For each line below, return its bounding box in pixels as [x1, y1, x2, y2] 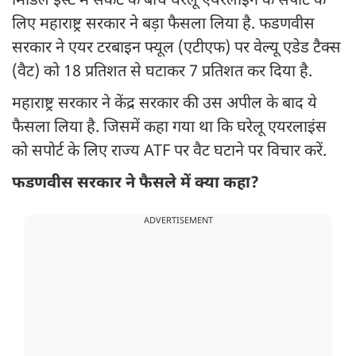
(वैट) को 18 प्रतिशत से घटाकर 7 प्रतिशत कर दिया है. [12, 62, 316, 83]
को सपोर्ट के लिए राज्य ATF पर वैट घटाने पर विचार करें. [12, 141, 331, 163]
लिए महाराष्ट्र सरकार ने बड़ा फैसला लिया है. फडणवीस [12, 14, 315, 36]
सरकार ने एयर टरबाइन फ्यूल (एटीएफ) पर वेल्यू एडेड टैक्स [12, 38, 341, 60]
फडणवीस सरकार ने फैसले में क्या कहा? [12, 173, 263, 195]
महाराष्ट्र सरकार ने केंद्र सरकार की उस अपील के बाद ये [12, 94, 317, 115]
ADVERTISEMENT [143, 215, 213, 227]
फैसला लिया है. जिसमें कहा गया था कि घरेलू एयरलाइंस [12, 118, 327, 139]
